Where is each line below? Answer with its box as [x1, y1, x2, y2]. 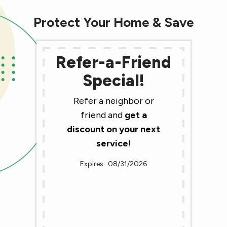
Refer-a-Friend [56, 53, 171, 72]
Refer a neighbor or [73, 95, 154, 107]
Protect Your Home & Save [33, 14, 194, 31]
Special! [83, 71, 144, 91]
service [96, 138, 128, 149]
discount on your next [67, 124, 160, 135]
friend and [80, 109, 125, 121]
